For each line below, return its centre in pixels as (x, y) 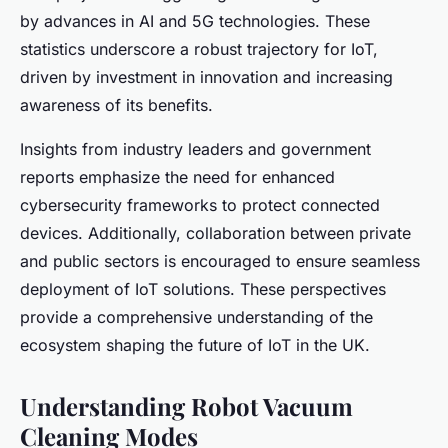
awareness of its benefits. (116, 104)
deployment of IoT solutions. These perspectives (203, 288)
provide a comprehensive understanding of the (196, 316)
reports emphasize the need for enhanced (177, 176)
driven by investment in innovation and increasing (206, 76)
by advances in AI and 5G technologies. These (195, 20)
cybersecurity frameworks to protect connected (200, 204)
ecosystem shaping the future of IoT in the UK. (195, 344)
